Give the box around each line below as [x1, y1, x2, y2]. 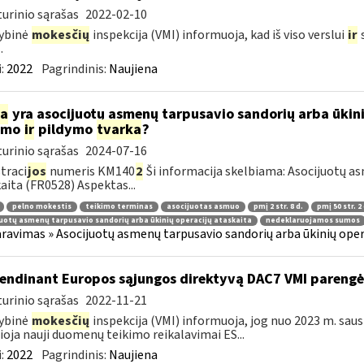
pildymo [34, 119, 96, 140]
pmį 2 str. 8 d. [253, 201, 303, 212]
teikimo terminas [84, 201, 153, 212]
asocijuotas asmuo [166, 201, 240, 212]
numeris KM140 [46, 162, 135, 180]
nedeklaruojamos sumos [265, 215, 360, 227]
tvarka [96, 119, 141, 140]
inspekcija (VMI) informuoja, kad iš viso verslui [89, 26, 347, 44]
